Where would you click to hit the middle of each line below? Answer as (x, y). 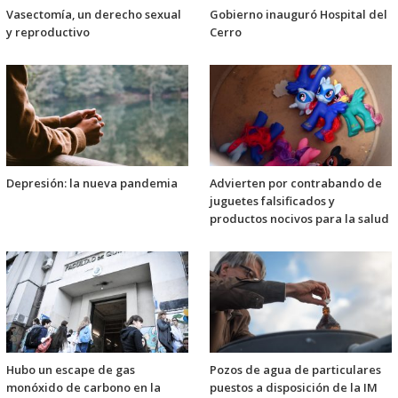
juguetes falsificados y (272, 201)
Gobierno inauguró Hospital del (298, 14)
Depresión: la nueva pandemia (92, 183)
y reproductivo (48, 32)
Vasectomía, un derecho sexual (94, 14)
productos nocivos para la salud (299, 219)
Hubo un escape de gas (71, 370)
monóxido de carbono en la (84, 388)
